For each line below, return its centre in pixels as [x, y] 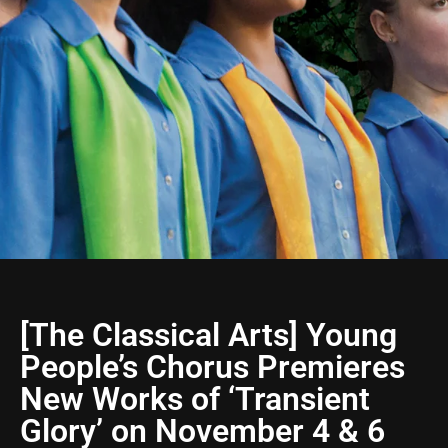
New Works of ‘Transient [195, 399]
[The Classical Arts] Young [208, 335]
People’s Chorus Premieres [212, 367]
